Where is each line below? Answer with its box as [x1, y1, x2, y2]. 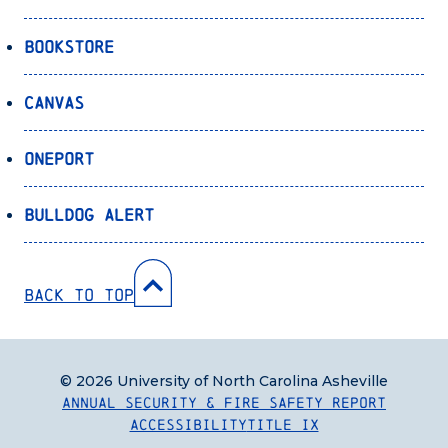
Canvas [24, 93, 84, 113]
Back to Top [24, 285, 134, 305]
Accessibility [129, 416, 247, 434]
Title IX [246, 416, 319, 434]
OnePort [24, 149, 94, 169]
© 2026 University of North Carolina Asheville [60, 372, 388, 391]
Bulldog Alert [24, 205, 154, 225]
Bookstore [24, 37, 114, 57]
